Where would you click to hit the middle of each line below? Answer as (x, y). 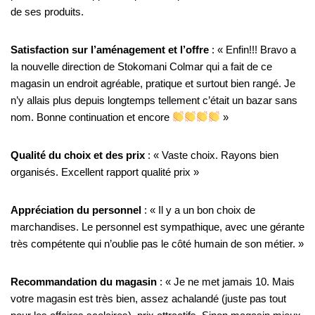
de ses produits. (47, 11)
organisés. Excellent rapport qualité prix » (105, 172)
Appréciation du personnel (76, 210)
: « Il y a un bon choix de (198, 210)
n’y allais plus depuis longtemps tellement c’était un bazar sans (154, 100)
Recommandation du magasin (84, 281)
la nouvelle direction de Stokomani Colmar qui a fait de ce (141, 66)
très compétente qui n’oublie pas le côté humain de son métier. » (157, 243)
